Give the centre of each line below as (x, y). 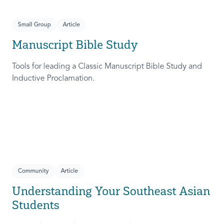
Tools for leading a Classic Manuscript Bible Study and (107, 67)
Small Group (34, 25)
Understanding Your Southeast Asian (111, 191)
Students (36, 205)
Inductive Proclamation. (53, 79)
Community (33, 171)
